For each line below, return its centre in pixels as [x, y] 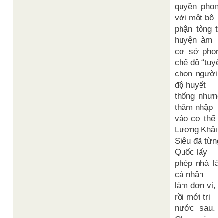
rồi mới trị [192, 197]
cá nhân [189, 174]
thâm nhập [194, 107]
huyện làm [193, 40]
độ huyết [190, 85]
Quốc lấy [191, 152]
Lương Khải [196, 130]
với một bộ [194, 18]
